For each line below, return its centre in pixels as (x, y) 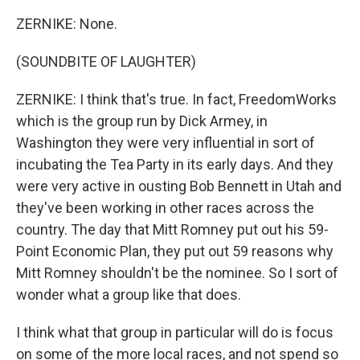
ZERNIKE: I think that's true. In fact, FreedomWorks (176, 99)
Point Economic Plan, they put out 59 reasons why (175, 251)
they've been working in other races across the (165, 208)
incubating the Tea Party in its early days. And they (175, 164)
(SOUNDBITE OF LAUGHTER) (106, 61)
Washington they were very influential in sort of (166, 143)
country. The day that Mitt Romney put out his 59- (172, 229)
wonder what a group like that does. (129, 295)
